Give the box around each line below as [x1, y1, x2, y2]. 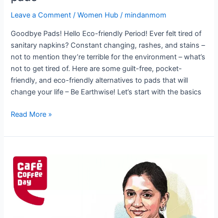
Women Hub [77, 11, 119, 20]
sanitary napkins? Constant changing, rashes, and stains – [11, 40, 205, 50]
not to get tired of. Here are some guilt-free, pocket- [11, 64, 182, 73]
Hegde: [10, 160, 35, 169]
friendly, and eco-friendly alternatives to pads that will [11, 75, 188, 85]
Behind [10, 195, 34, 204]
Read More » [11, 109, 53, 119]
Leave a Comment [11, 11, 72, 20]
